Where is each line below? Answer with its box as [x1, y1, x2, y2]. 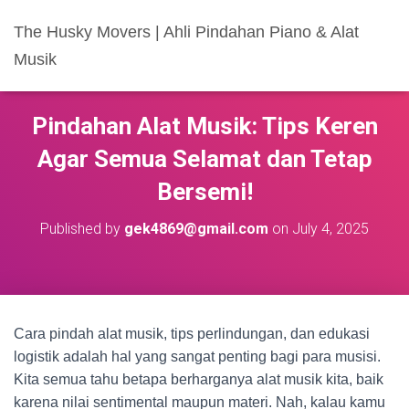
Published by [40, 220, 124, 237]
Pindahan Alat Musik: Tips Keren [31, 112, 378, 140]
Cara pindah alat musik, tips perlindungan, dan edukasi [14, 326, 370, 341]
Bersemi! [156, 178, 253, 205]
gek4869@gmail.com [124, 220, 268, 237]
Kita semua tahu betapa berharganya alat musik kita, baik [14, 372, 383, 387]
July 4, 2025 [292, 220, 369, 237]
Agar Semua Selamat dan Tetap [37, 145, 372, 173]
